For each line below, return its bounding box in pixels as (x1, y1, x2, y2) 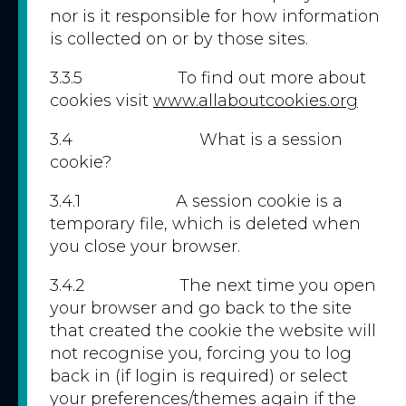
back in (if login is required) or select (50, 366, 348, 386)
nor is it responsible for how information (50, 6, 380, 26)
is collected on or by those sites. (50, 29, 308, 49)
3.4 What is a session (50, 130, 343, 150)
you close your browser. (50, 237, 240, 256)
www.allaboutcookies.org (153, 91, 358, 111)
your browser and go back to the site (50, 298, 352, 318)
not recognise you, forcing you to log (50, 343, 352, 363)
